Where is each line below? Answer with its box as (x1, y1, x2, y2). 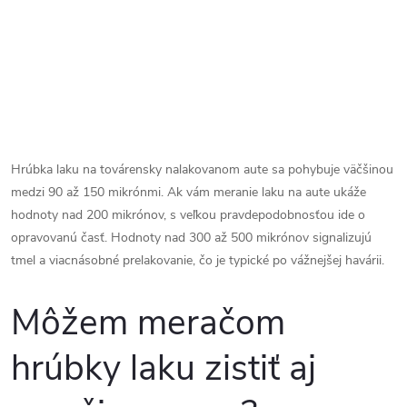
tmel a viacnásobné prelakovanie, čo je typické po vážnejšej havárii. (11, 251, 384, 269)
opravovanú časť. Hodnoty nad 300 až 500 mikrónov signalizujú (11, 228, 372, 246)
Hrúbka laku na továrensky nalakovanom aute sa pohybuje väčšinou (11, 160, 393, 178)
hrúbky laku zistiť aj (11, 344, 316, 393)
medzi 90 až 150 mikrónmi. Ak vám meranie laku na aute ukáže (11, 183, 366, 201)
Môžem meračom (11, 299, 285, 348)
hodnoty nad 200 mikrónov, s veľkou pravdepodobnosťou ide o (11, 205, 365, 223)
